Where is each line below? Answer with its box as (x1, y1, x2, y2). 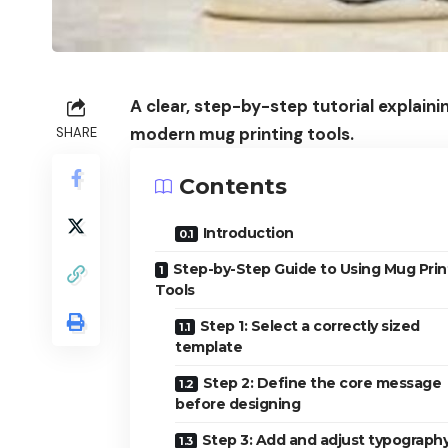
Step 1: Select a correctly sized (199, 316, 420, 335)
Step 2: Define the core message (202, 373, 441, 392)
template (175, 337, 242, 356)
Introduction (202, 223, 294, 242)
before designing (175, 394, 300, 413)
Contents (179, 172, 286, 200)
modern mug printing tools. (130, 122, 354, 145)
